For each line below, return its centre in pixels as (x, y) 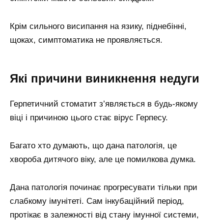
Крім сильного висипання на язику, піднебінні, (98, 26)
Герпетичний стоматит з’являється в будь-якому (104, 104)
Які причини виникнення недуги (105, 78)
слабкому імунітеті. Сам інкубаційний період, (97, 201)
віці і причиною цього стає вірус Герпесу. (89, 118)
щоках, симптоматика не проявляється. (86, 40)
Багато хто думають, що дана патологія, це (93, 146)
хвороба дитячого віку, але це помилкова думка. (103, 160)
